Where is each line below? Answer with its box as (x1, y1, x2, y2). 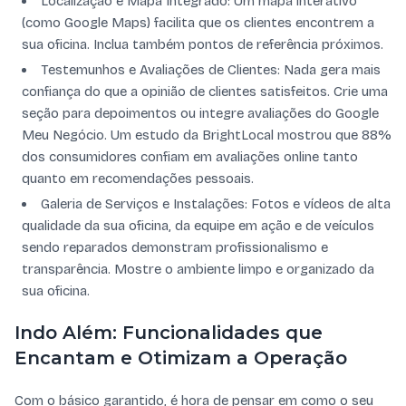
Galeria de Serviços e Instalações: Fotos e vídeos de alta (41, 196, 391, 212)
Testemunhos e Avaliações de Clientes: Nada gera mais (41, 62, 381, 78)
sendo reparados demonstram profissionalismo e (22, 239, 328, 256)
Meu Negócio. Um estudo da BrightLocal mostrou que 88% (22, 127, 391, 143)
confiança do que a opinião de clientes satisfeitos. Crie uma (22, 83, 388, 100)
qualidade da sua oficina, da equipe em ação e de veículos (22, 217, 374, 234)
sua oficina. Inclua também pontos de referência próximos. (22, 36, 383, 53)
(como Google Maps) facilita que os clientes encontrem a (22, 14, 374, 31)
